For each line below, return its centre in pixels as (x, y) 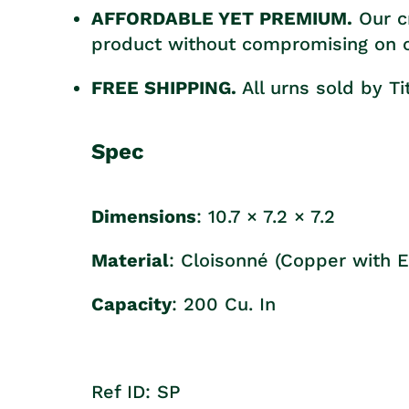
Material (130, 261)
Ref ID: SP (136, 392)
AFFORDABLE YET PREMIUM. (222, 19)
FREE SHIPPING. (167, 88)
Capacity (131, 304)
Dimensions (144, 217)
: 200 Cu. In (224, 304)
